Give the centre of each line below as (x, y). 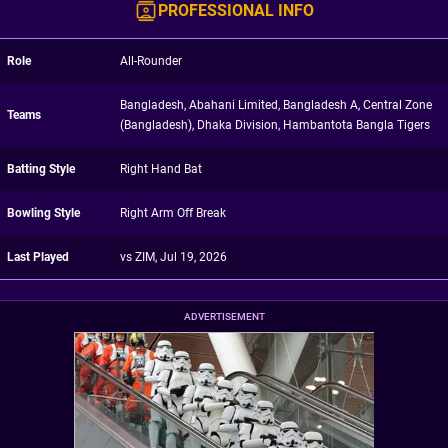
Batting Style (41, 169)
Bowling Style (43, 213)
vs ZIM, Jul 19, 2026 (173, 257)
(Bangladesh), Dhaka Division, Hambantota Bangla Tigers (274, 125)
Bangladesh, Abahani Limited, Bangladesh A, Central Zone (275, 105)
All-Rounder (150, 61)
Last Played (38, 257)
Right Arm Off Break (172, 213)
